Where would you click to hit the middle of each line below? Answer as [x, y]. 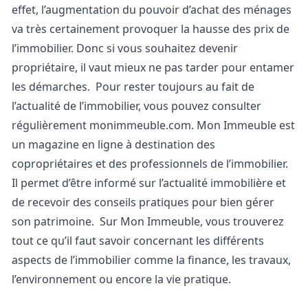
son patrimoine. [54, 221]
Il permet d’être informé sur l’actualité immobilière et [149, 183]
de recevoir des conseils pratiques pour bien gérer [143, 202]
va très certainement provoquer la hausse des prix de [151, 29]
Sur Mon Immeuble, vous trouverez [192, 221]
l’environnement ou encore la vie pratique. [127, 279]
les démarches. [52, 87]
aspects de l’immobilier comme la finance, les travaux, [151, 260]
